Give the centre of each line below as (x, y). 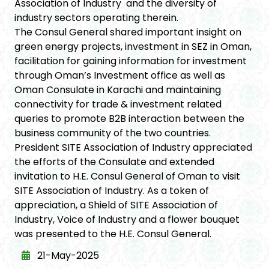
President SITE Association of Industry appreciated (133, 148)
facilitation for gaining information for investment (131, 61)
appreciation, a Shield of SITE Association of (116, 205)
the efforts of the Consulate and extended (114, 162)
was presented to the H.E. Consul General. (113, 234)
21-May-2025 (67, 256)
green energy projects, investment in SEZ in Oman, (133, 47)
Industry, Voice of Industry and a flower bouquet (127, 220)
